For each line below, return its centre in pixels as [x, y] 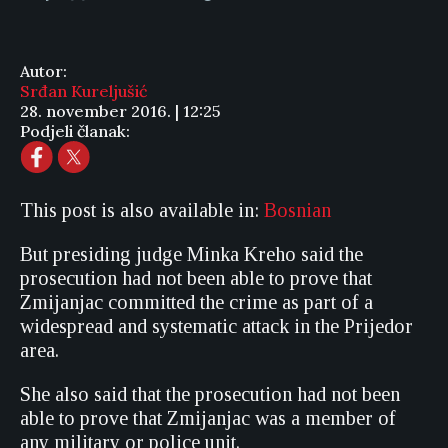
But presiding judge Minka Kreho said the [191, 254]
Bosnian [297, 210]
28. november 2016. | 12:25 [120, 111]
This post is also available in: [142, 210]
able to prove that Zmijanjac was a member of [208, 418]
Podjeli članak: [75, 131]
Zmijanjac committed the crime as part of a [196, 302]
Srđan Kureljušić [83, 91]
